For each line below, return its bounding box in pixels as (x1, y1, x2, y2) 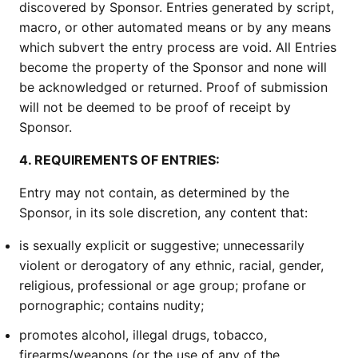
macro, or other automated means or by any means (19, 19, 331, 35)
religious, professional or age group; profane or (19, 277, 306, 293)
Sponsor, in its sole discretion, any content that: (19, 205, 308, 221)
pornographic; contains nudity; (19, 297, 204, 313)
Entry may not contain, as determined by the (19, 185, 289, 201)
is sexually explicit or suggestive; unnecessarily (19, 237, 304, 253)
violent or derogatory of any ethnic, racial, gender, (19, 257, 324, 273)
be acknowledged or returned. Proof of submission (19, 79, 328, 95)
